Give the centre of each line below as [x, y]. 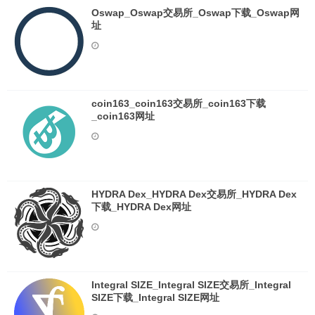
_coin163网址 [123, 116]
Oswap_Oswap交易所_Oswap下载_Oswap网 [195, 13]
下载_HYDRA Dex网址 [141, 207]
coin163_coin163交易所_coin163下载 [179, 103]
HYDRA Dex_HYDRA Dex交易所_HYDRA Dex [194, 194]
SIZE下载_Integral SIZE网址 [155, 297]
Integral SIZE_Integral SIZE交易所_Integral [191, 285]
